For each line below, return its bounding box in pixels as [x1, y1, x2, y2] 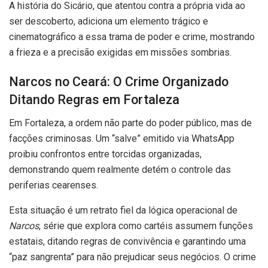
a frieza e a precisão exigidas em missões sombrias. [9, 46, 232, 58]
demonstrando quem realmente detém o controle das [9, 163, 231, 175]
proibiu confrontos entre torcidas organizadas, [9, 148, 202, 160]
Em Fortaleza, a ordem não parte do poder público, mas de [9, 117, 252, 129]
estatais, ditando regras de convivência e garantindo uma [9, 235, 246, 247]
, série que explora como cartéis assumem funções [39, 220, 253, 232]
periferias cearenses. [9, 179, 98, 191]
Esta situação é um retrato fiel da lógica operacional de [9, 204, 237, 216]
